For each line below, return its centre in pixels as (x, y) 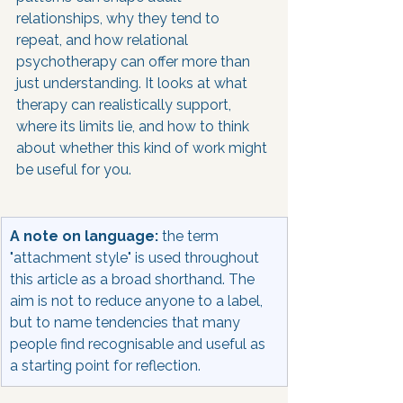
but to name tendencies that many (127, 322)
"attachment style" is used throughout (136, 258)
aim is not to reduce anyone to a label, (138, 301)
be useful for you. (74, 170)
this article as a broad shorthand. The (134, 279)
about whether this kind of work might (143, 148)
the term (190, 236)
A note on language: (84, 236)
